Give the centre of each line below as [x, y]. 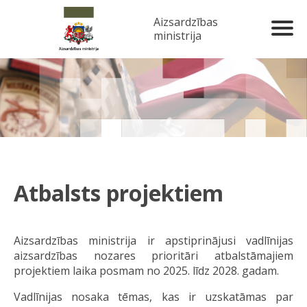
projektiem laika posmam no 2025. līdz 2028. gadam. [146, 270]
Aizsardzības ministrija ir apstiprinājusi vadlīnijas [153, 240]
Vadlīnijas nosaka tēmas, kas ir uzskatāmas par [153, 296]
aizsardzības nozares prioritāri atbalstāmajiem [153, 255]
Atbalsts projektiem [119, 193]
